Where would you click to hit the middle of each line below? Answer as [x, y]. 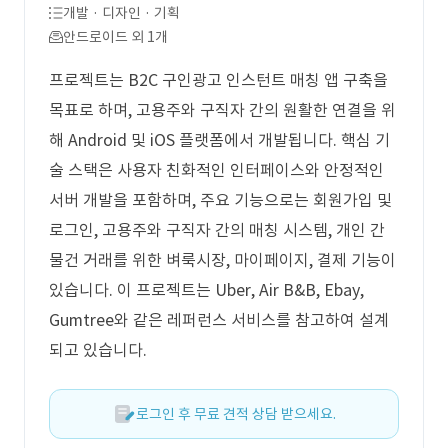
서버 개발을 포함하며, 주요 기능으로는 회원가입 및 [220, 200]
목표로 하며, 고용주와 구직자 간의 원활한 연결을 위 [222, 110]
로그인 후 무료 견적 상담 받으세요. [236, 414]
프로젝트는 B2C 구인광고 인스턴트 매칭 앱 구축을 [218, 80]
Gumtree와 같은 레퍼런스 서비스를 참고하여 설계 [219, 320]
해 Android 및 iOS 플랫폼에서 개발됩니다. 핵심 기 [219, 140]
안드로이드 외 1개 [115, 37]
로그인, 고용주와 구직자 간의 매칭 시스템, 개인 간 [217, 230]
